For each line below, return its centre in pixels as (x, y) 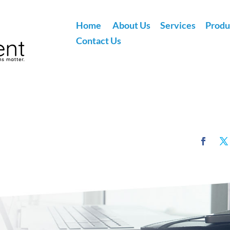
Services (178, 25)
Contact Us (99, 40)
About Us (132, 25)
